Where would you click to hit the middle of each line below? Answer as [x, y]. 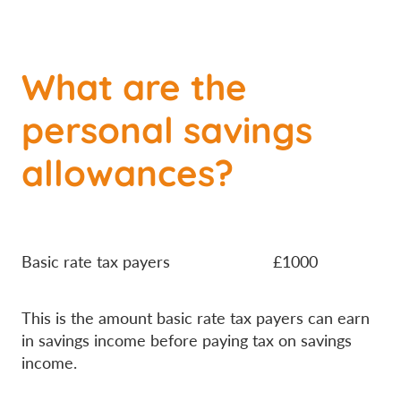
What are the [134, 84]
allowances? [128, 170]
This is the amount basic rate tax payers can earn [196, 318]
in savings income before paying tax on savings [187, 340]
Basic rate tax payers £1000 [170, 261]
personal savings [167, 127]
